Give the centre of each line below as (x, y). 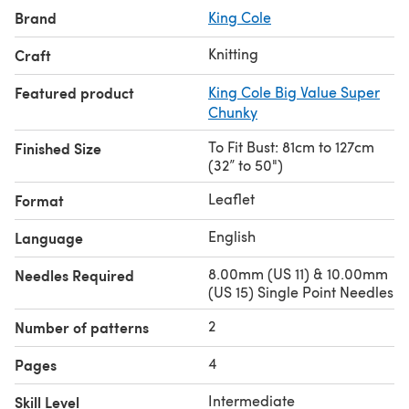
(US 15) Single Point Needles (301, 291)
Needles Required (74, 275)
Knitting (233, 53)
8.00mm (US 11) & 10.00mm (298, 273)
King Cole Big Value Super (294, 91)
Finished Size (58, 148)
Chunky (233, 111)
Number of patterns (82, 327)
